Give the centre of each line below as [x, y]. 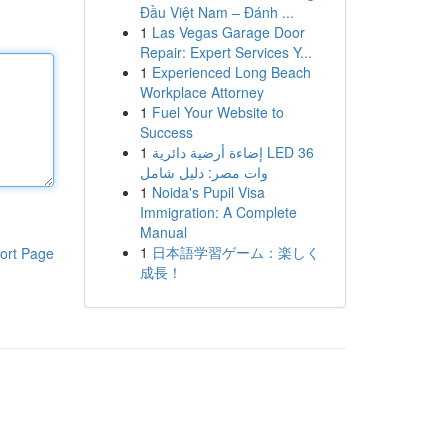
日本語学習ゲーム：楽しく [235, 252]
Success [166, 132]
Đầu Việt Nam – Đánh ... [216, 12]
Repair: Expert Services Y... [225, 52]
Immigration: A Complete [218, 212]
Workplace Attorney [201, 92]
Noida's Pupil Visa [208, 192]
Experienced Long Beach [231, 72]
